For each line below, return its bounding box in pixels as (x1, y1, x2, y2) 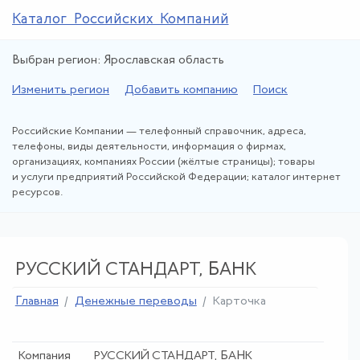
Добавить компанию (125, 84, 238, 96)
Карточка (212, 296, 266, 308)
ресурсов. (12, 187, 63, 198)
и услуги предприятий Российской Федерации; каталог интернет (12, 172, 341, 182)
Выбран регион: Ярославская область (12, 55, 224, 67)
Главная (14, 296, 59, 308)
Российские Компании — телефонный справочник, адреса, (12, 126, 306, 137)
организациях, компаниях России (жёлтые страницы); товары (12, 157, 315, 167)
